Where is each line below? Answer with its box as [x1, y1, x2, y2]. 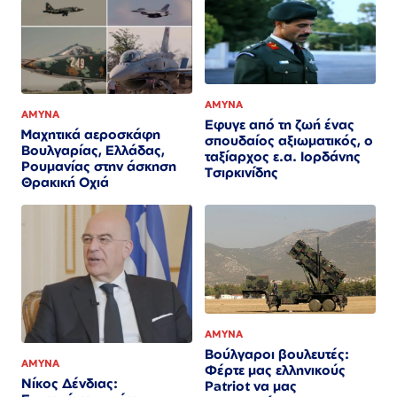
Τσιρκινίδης [205, 163, 278, 181]
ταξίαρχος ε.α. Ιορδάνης [205, 147, 361, 165]
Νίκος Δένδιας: [21, 375, 118, 393]
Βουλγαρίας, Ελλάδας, [21, 142, 165, 160]
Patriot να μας [205, 377, 297, 394]
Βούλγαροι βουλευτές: [205, 345, 349, 362]
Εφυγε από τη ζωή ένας [205, 115, 354, 133]
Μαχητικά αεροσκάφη [21, 126, 160, 144]
